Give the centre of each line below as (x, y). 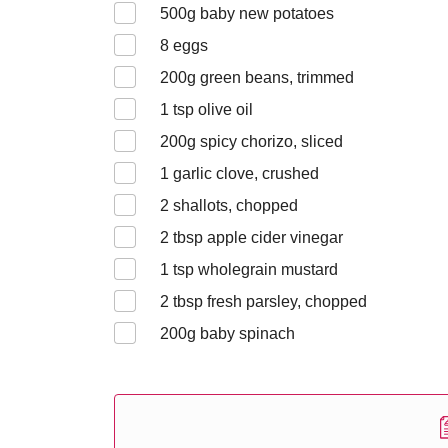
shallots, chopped (233, 205)
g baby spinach (241, 333)
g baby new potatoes (260, 13)
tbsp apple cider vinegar (256, 237)
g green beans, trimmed (270, 77)
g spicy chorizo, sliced (265, 141)
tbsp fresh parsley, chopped (268, 301)
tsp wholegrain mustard (253, 269)
